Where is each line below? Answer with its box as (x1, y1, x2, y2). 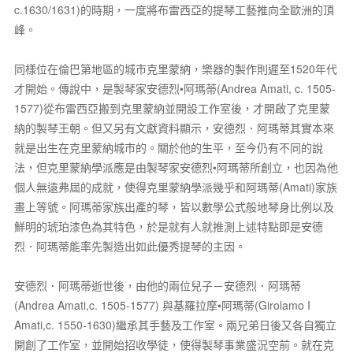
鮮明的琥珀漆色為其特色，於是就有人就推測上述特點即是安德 (13, 218, 323, 234)
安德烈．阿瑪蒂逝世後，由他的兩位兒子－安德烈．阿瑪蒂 (13, 277, 301, 293)
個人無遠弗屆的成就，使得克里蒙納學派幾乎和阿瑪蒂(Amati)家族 (13, 179, 337, 195)
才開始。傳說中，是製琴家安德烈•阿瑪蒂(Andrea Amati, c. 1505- (13, 80, 336, 96)
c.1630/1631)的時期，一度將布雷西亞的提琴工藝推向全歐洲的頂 (13, 2, 334, 17)
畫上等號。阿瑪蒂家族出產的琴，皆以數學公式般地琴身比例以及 (13, 199, 334, 214)
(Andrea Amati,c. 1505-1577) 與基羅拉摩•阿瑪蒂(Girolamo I (13, 297, 310, 313)
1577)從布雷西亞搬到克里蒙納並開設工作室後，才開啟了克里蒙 (13, 100, 330, 116)
